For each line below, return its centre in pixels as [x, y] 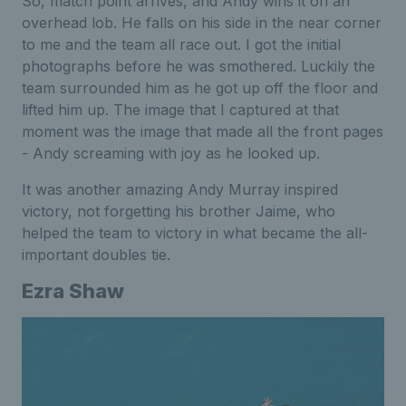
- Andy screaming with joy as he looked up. [171, 153]
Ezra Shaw [73, 290]
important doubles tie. [96, 254]
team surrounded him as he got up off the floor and [200, 87]
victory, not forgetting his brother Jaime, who [179, 211]
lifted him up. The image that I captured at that [180, 109]
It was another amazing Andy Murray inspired [180, 189]
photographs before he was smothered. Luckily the [198, 66]
